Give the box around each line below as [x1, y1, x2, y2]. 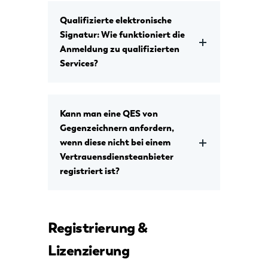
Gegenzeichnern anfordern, [60, 122, 174, 135]
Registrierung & [48, 218, 148, 237]
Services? [60, 57, 98, 70]
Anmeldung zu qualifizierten [60, 43, 179, 56]
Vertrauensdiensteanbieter [60, 151, 173, 163]
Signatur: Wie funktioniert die [60, 29, 185, 41]
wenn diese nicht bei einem [60, 136, 170, 149]
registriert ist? [60, 165, 120, 178]
